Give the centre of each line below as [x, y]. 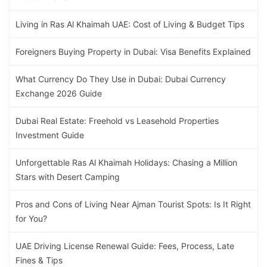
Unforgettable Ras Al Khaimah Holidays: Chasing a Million [126, 163]
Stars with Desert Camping [68, 177]
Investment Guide [50, 135]
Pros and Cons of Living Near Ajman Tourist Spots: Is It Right [133, 204]
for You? [31, 219]
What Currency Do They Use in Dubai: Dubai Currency [121, 79]
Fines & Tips [39, 260]
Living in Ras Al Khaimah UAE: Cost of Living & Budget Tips [130, 24]
